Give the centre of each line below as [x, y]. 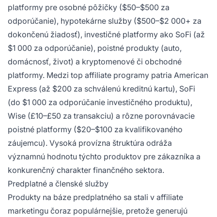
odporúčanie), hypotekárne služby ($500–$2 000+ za [105, 21]
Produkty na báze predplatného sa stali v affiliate [95, 197]
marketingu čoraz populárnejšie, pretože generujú [98, 211]
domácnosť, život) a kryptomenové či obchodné [95, 62]
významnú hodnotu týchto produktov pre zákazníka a [104, 157]
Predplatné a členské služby [58, 184]
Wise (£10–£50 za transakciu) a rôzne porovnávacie [101, 116]
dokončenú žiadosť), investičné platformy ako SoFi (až [106, 35]
